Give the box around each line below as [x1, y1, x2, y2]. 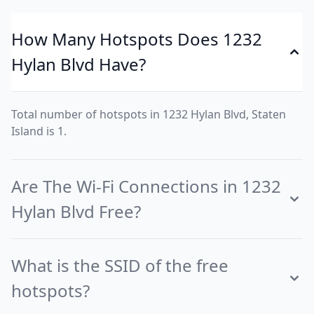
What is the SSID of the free [11, 254, 228, 277]
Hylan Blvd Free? [11, 200, 141, 223]
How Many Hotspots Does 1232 [11, 27, 262, 50]
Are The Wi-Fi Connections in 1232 [11, 175, 281, 198]
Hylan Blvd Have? [11, 53, 146, 76]
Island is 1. [11, 123, 67, 139]
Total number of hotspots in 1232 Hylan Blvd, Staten [11, 107, 286, 122]
